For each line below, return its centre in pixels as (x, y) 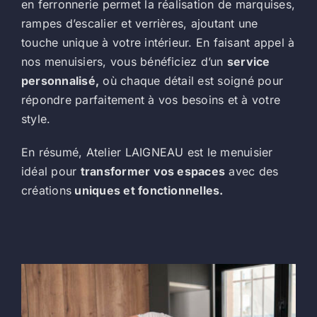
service (248, 61)
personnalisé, (60, 80)
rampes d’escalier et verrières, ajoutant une (139, 23)
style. (36, 119)
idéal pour (51, 171)
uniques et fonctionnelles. (148, 190)
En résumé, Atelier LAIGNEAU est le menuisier (147, 152)
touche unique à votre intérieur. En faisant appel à (158, 42)
